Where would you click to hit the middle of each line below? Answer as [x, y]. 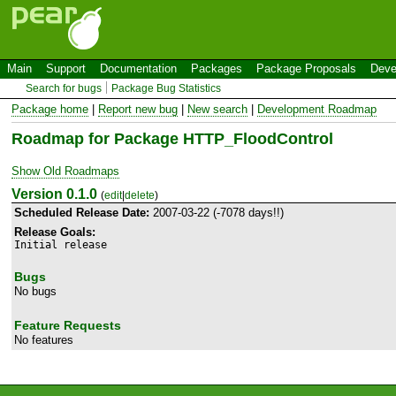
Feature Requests [68, 325]
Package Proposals [306, 69]
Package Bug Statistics [167, 88]
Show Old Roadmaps [65, 171]
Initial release [61, 244]
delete [140, 195]
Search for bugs [64, 88]
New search [217, 109]
